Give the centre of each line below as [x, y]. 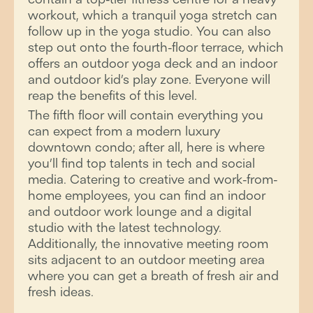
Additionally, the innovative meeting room [148, 243]
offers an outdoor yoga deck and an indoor [153, 63]
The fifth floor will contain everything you [146, 115]
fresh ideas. [61, 292]
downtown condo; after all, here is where [146, 147]
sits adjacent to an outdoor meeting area [146, 260]
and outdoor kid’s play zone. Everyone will [149, 79]
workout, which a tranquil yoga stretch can [153, 15]
